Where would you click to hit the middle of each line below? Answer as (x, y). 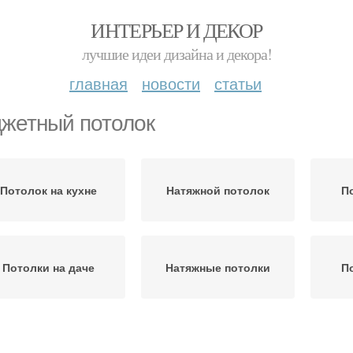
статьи (238, 83)
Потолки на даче (48, 267)
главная (98, 83)
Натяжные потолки (218, 267)
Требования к (48, 335)
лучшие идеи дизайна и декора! (176, 54)
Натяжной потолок (218, 190)
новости (171, 83)
